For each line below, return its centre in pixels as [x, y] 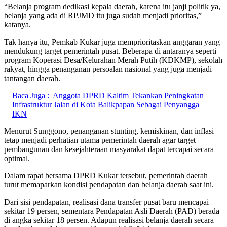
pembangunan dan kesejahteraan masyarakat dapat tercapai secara [109, 149]
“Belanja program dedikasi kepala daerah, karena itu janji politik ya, [112, 6]
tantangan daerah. [32, 78]
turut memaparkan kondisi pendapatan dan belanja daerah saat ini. [109, 184]
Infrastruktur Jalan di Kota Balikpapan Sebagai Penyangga [106, 104]
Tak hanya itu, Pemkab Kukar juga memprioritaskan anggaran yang [112, 42]
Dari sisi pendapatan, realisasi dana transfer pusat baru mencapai [106, 202]
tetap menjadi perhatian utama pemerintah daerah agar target [100, 140]
